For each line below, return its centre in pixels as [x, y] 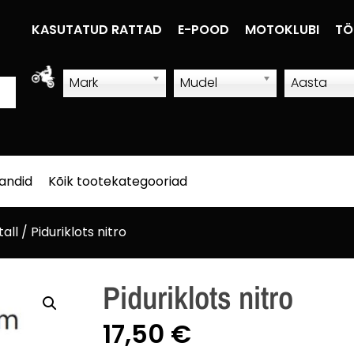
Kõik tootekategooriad [118, 182]
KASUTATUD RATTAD [97, 30]
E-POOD [204, 30]
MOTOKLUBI [282, 30]
